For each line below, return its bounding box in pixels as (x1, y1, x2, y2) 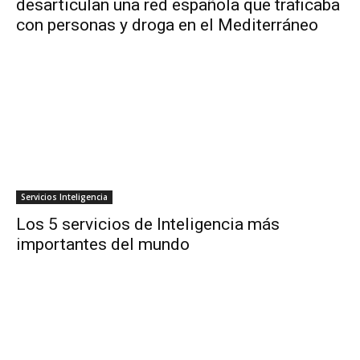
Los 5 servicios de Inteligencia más (16, 215, 280, 235)
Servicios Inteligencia (21, 191, 108, 203)
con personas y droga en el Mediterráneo (16, 15, 318, 35)
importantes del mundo (16, 235, 190, 255)
